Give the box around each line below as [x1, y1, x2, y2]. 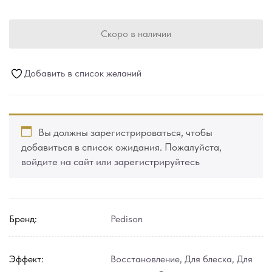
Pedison [110, 212, 143, 225]
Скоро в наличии [101, 28, 171, 39]
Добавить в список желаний [24, 67, 141, 79]
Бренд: [9, 212, 37, 225]
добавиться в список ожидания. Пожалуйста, [21, 140, 222, 153]
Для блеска [185, 253, 233, 265]
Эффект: [9, 253, 44, 265]
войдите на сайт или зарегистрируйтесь [21, 155, 200, 168]
